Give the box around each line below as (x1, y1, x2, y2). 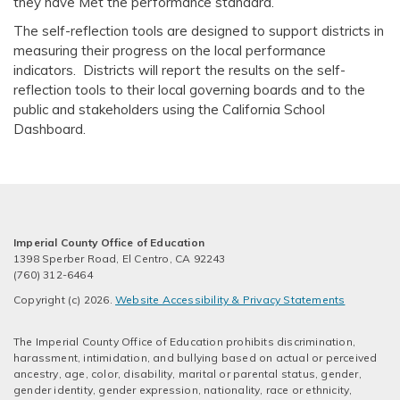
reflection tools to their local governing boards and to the (13, 81, 365, 99)
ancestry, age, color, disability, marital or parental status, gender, (13, 367, 362, 381)
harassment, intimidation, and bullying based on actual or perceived (13, 351, 378, 365)
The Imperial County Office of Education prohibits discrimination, (13, 335, 356, 349)
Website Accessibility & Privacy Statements (115, 293, 346, 307)
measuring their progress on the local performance (13, 42, 326, 60)
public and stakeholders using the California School (13, 101, 325, 119)
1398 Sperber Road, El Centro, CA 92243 (13, 252, 226, 266)
